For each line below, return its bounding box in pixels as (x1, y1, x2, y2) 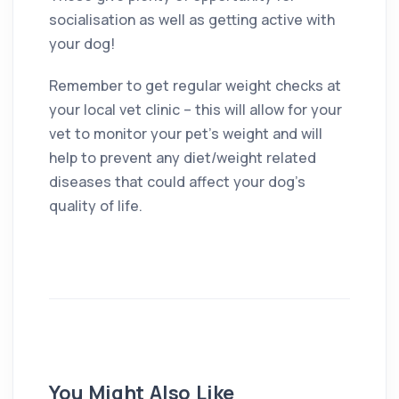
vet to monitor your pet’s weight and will (49, 123, 322, 143)
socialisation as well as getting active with (49, 9, 335, 29)
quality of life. (49, 195, 142, 216)
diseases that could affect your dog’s (49, 171, 305, 191)
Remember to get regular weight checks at (49, 75, 341, 95)
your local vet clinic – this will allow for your (49, 99, 342, 119)
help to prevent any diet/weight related (49, 147, 316, 167)
